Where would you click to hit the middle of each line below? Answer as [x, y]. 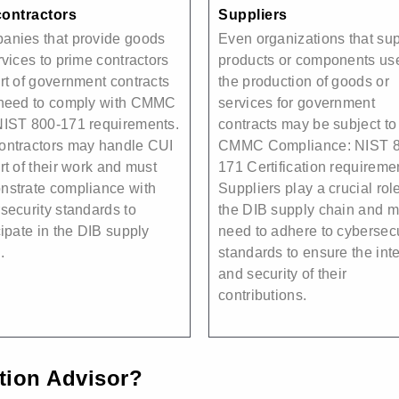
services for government [297, 102]
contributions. [263, 295]
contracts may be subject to [308, 124]
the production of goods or [304, 81]
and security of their [283, 273]
